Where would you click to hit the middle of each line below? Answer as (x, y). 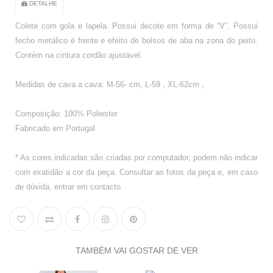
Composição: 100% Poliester (66, 114)
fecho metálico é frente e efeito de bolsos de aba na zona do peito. (136, 41)
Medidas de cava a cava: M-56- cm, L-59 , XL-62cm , (110, 85)
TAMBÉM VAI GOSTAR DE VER (136, 251)
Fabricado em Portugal (55, 129)
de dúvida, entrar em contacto (68, 187)
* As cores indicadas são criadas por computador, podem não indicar (136, 158)
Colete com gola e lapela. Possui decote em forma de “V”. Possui (136, 26)
